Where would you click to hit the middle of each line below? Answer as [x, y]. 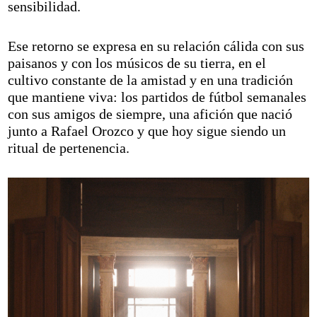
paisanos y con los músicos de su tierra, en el [137, 63]
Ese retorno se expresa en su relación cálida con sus [156, 46]
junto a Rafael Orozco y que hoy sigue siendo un [147, 131]
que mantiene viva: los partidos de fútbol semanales [157, 97]
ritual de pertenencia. [69, 148]
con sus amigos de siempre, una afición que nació [150, 114]
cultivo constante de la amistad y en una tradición [151, 80]
